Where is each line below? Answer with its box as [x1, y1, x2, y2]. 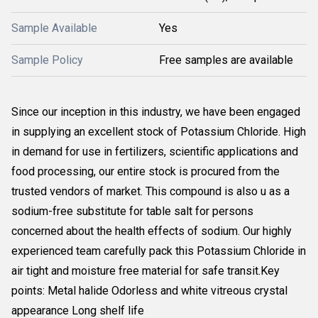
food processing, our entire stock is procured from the [11, 165, 280, 178]
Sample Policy [11, 53, 83, 67]
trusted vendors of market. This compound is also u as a [11, 185, 290, 198]
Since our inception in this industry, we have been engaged [11, 105, 300, 119]
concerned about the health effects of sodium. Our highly [11, 224, 292, 238]
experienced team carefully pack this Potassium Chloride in [11, 244, 306, 258]
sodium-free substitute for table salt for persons [11, 204, 253, 218]
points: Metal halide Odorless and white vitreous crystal [11, 284, 287, 297]
